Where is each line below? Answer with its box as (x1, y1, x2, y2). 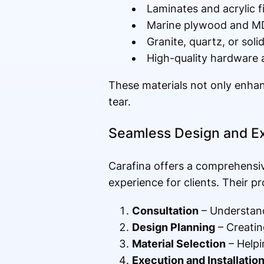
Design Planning (131, 221, 215, 234)
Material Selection (131, 237, 226, 250)
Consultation (131, 204, 199, 217)
